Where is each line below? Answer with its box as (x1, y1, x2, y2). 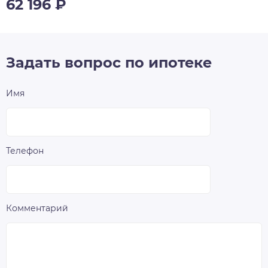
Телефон (6, 145, 44, 157)
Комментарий (6, 203, 68, 214)
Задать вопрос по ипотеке (6, 54, 212, 72)
